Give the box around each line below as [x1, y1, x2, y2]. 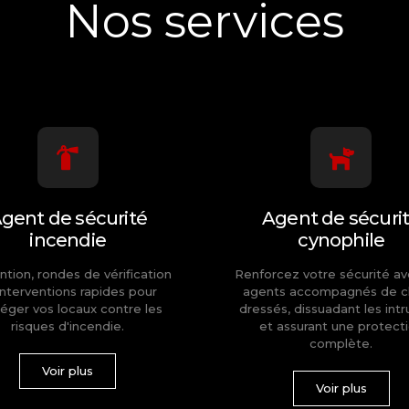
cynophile [298, 229, 385, 252]
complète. [309, 336, 373, 351]
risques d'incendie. [11, 319, 125, 334]
